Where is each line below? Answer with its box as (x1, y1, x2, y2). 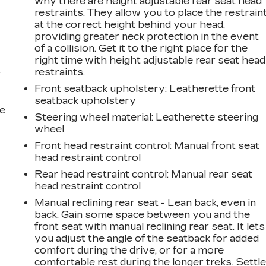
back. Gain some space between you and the (34, 208, 251, 220)
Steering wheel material (34, 111, 152, 123)
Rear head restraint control (34, 168, 167, 180)
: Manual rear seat (167, 168, 253, 180)
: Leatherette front (165, 83, 256, 94)
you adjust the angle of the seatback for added (34, 232, 259, 244)
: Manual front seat (170, 140, 260, 151)
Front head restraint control (34, 140, 170, 151)
